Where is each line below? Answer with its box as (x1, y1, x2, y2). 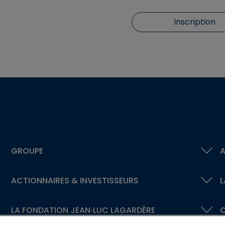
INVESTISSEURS (77, 175, 139, 186)
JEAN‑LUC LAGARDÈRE (68, 204, 155, 216)
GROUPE (11, 145, 43, 157)
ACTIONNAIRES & (11, 175, 78, 186)
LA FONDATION (11, 204, 68, 216)
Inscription (173, 16, 215, 28)
